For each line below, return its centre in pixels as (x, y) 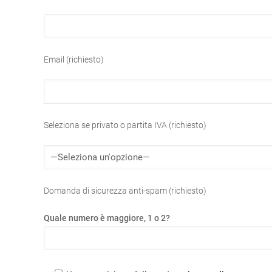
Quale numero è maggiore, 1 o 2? (107, 218)
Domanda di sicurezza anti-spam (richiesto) (125, 190)
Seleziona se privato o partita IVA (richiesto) (125, 125)
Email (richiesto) (74, 59)
